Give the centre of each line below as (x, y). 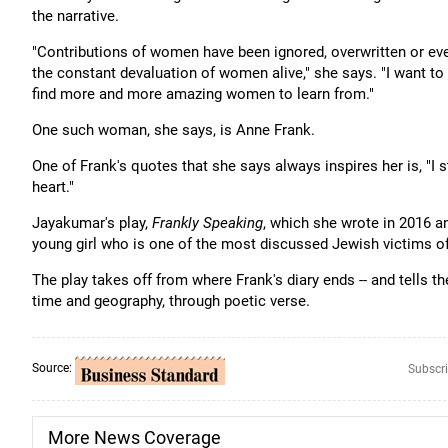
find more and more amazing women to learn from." (203, 94)
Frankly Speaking (207, 223)
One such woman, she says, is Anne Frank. (173, 130)
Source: (53, 368)
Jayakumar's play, (92, 223)
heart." (53, 187)
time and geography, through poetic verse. (171, 301)
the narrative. (75, 16)
